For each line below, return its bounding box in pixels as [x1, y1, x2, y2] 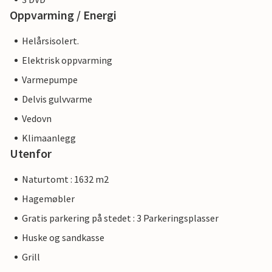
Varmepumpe [22, 73, 78, 86]
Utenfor [10, 146, 52, 161]
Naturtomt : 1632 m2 [22, 173, 109, 185]
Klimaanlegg [22, 132, 76, 144]
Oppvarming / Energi [10, 7, 117, 22]
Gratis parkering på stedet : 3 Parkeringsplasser [22, 212, 219, 224]
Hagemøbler [22, 192, 75, 205]
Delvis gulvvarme [22, 93, 92, 105]
